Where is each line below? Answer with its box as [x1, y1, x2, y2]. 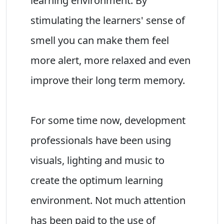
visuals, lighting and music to [30, 153, 164, 167]
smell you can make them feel [30, 33, 169, 47]
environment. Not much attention [30, 193, 185, 207]
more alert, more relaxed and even [30, 53, 190, 67]
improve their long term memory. [30, 73, 185, 87]
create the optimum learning [30, 173, 163, 187]
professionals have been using [30, 133, 171, 147]
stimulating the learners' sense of [30, 13, 185, 27]
